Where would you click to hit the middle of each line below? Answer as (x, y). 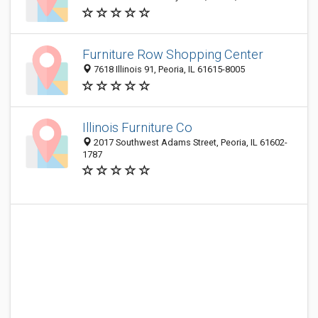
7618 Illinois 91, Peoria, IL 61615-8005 (168, 70)
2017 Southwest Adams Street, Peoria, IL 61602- (190, 142)
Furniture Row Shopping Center (173, 55)
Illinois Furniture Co (137, 127)
